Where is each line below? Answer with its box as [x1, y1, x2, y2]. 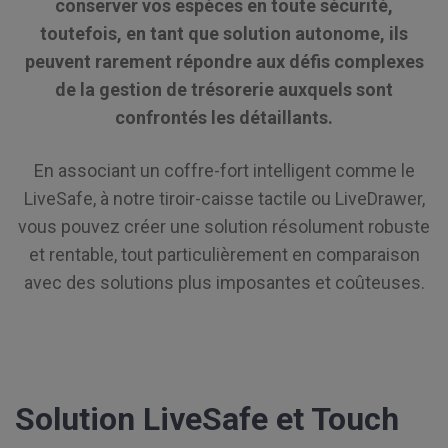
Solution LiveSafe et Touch [15, 399, 399, 438]
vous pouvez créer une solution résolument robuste [18, 216, 430, 238]
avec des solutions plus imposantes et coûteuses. [23, 272, 425, 294]
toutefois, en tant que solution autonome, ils [40, 23, 408, 45]
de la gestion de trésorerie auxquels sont [55, 79, 393, 101]
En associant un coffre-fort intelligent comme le [33, 160, 415, 182]
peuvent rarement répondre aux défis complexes [24, 51, 424, 73]
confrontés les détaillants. [115, 107, 333, 129]
